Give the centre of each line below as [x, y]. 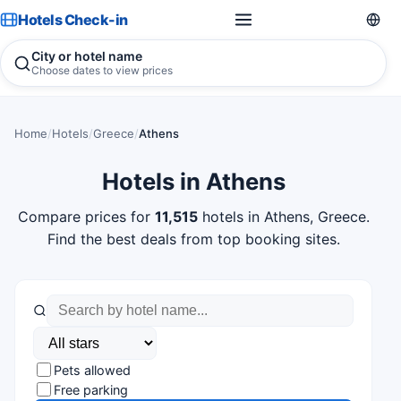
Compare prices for [86, 217]
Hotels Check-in [73, 20]
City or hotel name [87, 56]
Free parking [91, 389]
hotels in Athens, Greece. [283, 217]
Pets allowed [92, 370]
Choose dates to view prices [102, 70]
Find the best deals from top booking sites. [193, 239]
